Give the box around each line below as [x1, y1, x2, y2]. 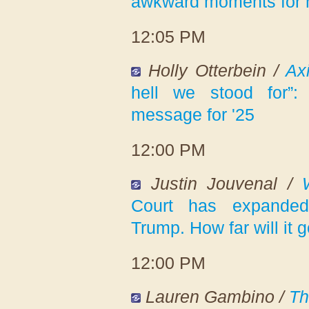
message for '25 [131, 104, 255, 124]
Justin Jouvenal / [150, 173, 302, 193]
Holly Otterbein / [148, 60, 286, 80]
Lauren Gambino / [146, 286, 290, 306]
